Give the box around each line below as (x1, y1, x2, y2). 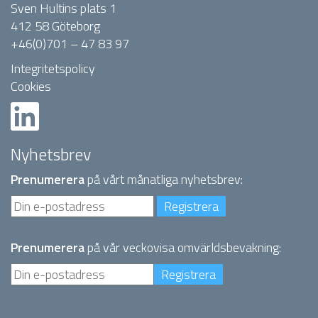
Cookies (11, 77, 51, 97)
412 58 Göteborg (11, 16, 100, 36)
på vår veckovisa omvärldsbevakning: (84, 238, 281, 258)
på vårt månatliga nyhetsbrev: (84, 170, 243, 190)
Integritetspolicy (11, 59, 95, 79)
